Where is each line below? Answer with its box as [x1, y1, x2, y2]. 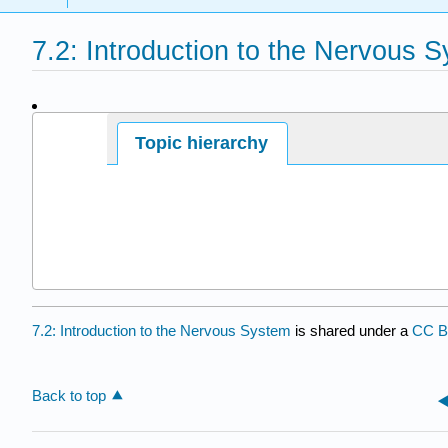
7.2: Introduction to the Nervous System [32, 321, 291, 339]
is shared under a [291, 321, 412, 339]
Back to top [32, 387, 106, 405]
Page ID [32, 132, 91, 149]
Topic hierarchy [135, 132, 269, 153]
